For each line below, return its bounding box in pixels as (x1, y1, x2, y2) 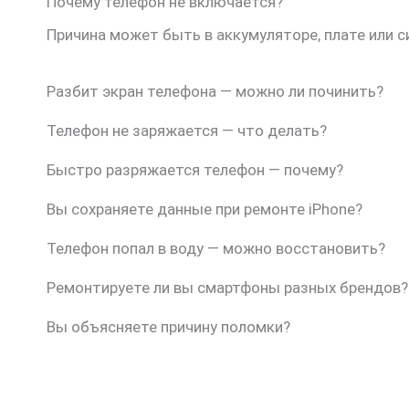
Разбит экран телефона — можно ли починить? (47, 82, 383, 101)
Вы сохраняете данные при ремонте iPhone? (47, 200, 362, 219)
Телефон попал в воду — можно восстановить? (47, 239, 385, 258)
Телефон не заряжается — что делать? (47, 121, 327, 141)
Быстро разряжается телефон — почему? (47, 161, 343, 180)
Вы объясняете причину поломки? (47, 318, 290, 337)
